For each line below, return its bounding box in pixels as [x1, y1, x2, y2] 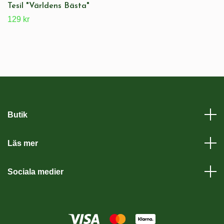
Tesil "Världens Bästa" [7, 1, 89, 10]
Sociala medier [7, 167, 63, 176]
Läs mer [7, 138, 38, 147]
